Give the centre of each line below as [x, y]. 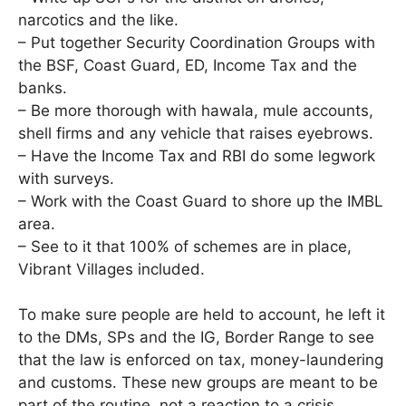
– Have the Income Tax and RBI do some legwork [197, 155]
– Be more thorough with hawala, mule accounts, [196, 110]
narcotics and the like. [98, 19]
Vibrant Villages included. [111, 269]
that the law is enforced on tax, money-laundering [201, 360]
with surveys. [66, 178]
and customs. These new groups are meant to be [198, 383]
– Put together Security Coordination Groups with [197, 42]
